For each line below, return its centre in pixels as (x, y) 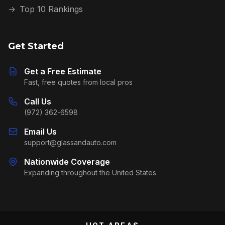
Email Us (40, 132)
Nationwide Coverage (67, 162)
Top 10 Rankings (51, 9)
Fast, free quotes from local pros (78, 82)
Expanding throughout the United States (90, 173)
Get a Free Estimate (63, 71)
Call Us (38, 101)
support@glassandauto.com (70, 142)
